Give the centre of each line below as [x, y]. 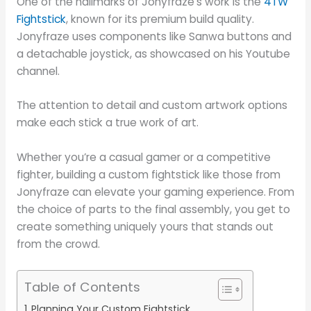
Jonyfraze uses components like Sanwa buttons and [154, 36]
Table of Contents [82, 287]
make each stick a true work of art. [107, 123]
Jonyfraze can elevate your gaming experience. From [155, 192]
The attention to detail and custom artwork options [152, 106]
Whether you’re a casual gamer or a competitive [143, 158]
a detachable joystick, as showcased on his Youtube [153, 53]
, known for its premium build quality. [160, 19]
